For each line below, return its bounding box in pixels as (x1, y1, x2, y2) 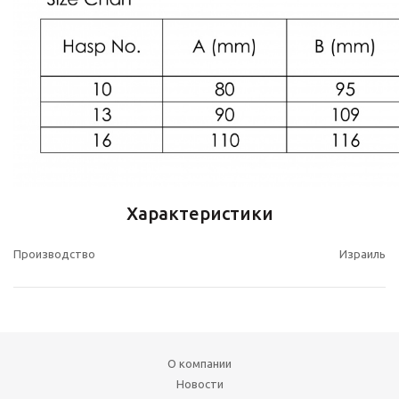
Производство (13, 248, 95, 261)
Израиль (339, 248, 386, 261)
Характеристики (126, 203, 273, 224)
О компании (167, 356, 232, 370)
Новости (175, 377, 224, 390)
